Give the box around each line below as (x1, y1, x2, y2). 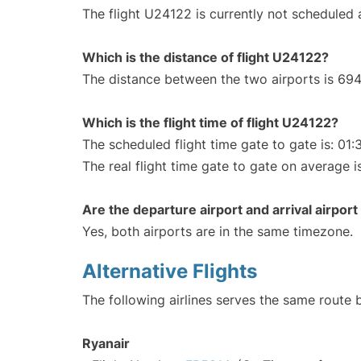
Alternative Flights (82, 259, 257, 284)
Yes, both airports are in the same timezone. (82, 223, 353, 240)
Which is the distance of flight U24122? (82, 49, 329, 66)
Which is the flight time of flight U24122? (82, 114, 338, 131)
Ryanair (82, 335, 130, 352)
